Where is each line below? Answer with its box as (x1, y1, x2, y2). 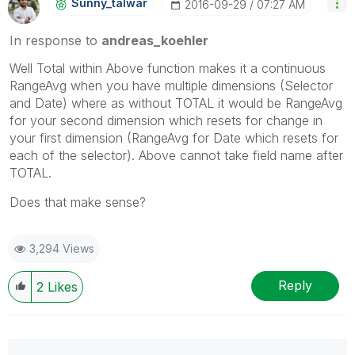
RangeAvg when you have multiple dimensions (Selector (10, 77, 333, 94)
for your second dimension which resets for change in (10, 112, 323, 128)
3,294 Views (29, 241, 94, 255)
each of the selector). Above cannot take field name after (10, 147, 343, 163)
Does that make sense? (10, 193, 146, 210)
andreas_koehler (101, 32, 208, 48)
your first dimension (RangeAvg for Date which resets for (10, 129, 338, 146)
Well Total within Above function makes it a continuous (10, 59, 326, 76)
